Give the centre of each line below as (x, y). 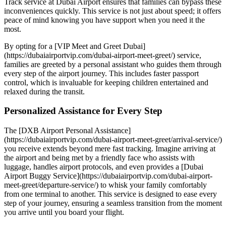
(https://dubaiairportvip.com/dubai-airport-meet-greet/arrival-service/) (113, 140)
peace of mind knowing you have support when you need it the (104, 20)
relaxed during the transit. (44, 91)
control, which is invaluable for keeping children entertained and (106, 82)
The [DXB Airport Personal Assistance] (67, 131)
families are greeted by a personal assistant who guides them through (113, 64)
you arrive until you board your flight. (64, 212)
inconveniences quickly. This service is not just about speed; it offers (112, 11)
